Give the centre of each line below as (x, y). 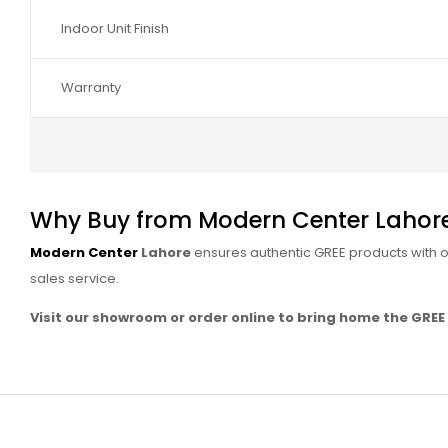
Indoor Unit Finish (115, 28)
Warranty (91, 87)
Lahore (164, 253)
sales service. (74, 279)
